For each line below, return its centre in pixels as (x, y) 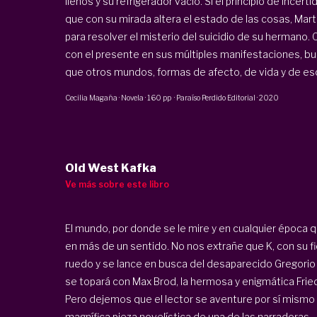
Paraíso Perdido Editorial (215, 97)
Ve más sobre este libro (117, 185)
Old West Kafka (110, 168)
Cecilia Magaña (91, 97)
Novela (132, 97)
